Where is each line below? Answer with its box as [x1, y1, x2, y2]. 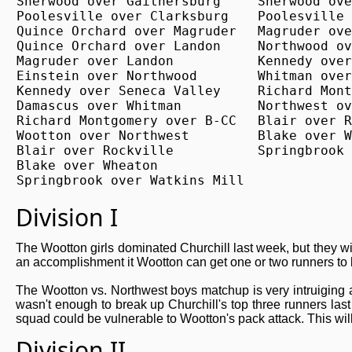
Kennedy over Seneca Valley [16, 83, 221, 98]
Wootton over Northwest [16, 128, 189, 143]
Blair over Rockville [16, 143, 174, 158]
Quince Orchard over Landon [16, 38, 221, 53]
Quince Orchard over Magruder [16, 24, 236, 38]
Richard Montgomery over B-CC [16, 113, 236, 128]
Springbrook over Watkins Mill [16, 173, 244, 188]
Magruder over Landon [16, 53, 174, 68]
